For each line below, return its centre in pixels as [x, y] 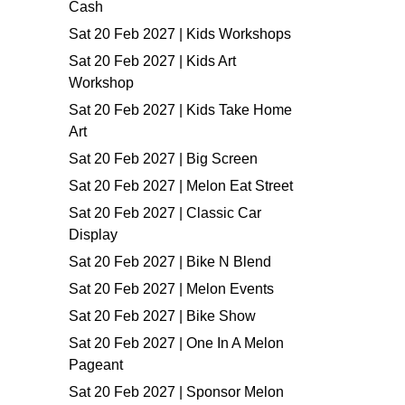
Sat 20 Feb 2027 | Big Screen [163, 159]
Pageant [96, 365]
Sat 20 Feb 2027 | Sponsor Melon [176, 392]
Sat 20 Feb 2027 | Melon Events [171, 289]
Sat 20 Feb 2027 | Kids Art [152, 61]
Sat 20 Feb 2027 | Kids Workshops [180, 34]
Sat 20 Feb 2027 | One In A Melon [176, 343]
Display [93, 235]
